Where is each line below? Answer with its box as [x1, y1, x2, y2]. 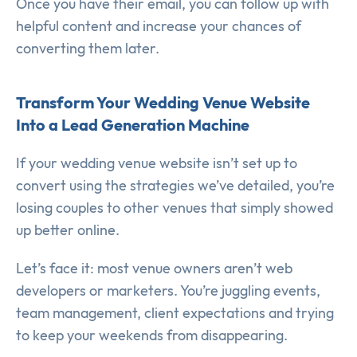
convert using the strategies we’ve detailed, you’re [16, 176, 335, 195]
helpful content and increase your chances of [16, 17, 301, 36]
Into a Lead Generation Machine [16, 115, 249, 135]
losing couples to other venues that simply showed [16, 198, 333, 218]
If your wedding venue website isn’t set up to [16, 154, 297, 173]
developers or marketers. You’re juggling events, [16, 281, 320, 300]
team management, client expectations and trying [16, 304, 334, 323]
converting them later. [16, 39, 159, 58]
